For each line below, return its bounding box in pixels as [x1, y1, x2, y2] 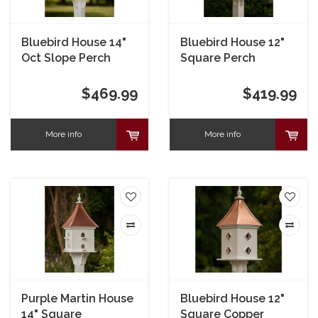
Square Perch [180, 51, 256, 65]
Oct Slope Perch [21, 51, 111, 65]
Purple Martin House [21, 291, 133, 305]
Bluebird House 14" [21, 35, 126, 50]
